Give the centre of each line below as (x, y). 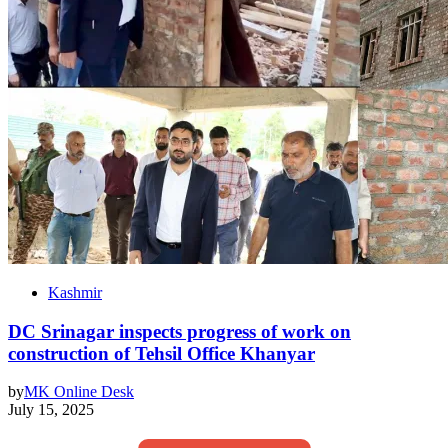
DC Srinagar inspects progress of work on (179, 331)
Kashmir (75, 292)
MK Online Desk (79, 392)
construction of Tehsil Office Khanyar (161, 353)
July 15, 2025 (51, 410)
